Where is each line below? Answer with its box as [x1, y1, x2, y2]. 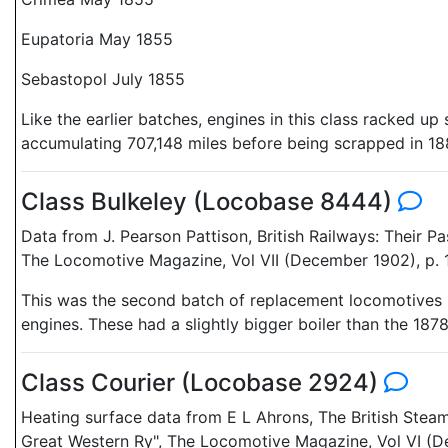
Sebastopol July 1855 [21, 69, 185, 89]
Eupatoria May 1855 [21, 29, 173, 49]
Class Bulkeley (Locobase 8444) [21, 187, 398, 216]
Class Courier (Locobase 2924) [21, 368, 384, 397]
